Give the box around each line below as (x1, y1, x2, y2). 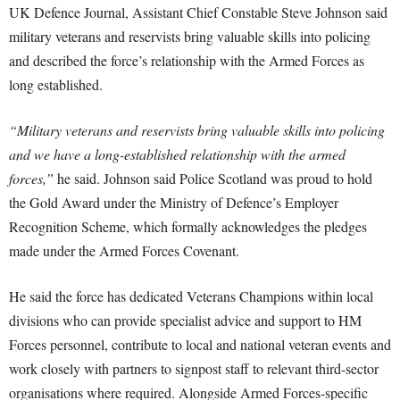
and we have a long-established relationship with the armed (9, 145, 346, 164)
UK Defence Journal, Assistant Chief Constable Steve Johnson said (9, 3, 387, 22)
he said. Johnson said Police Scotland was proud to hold (54, 169, 372, 188)
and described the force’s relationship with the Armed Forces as (9, 51, 364, 71)
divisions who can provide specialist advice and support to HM (9, 311, 362, 330)
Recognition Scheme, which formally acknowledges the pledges (9, 217, 367, 237)
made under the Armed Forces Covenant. (9, 241, 239, 261)
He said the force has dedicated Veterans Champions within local (9, 287, 373, 306)
